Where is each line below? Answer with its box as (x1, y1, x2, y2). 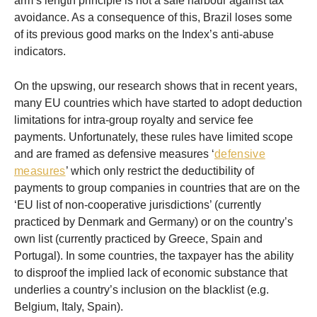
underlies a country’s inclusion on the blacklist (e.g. (14, 284, 269, 296)
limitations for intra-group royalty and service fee (14, 114, 253, 127)
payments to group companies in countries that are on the (14, 182, 300, 195)
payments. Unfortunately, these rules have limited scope (14, 131, 293, 144)
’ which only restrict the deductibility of (65, 165, 254, 178)
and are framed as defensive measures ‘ (14, 148, 214, 161)
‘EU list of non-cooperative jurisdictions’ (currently (14, 199, 261, 212)
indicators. (14, 45, 66, 58)
